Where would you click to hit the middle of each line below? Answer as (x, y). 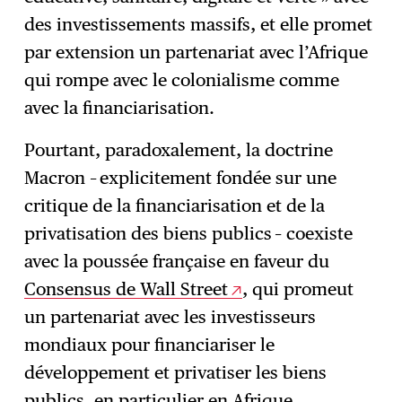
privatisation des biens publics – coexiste (189, 233)
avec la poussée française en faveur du (177, 261)
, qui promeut (298, 288)
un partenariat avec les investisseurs (170, 316)
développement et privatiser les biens (176, 372)
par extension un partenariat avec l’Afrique (197, 52)
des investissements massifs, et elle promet (199, 24)
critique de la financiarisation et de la (175, 205)
